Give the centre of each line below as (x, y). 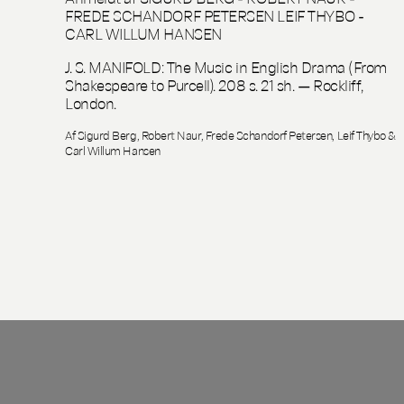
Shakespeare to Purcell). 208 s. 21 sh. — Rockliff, (214, 84)
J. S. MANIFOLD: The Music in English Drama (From (226, 66)
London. (91, 102)
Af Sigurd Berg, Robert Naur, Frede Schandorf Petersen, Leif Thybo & (231, 134)
